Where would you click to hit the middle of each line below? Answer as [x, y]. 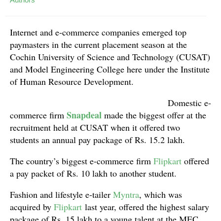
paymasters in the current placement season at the [98, 44]
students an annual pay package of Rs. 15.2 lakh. [97, 139]
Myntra [126, 194]
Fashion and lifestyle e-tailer [61, 194]
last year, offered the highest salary [146, 206]
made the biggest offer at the [155, 115]
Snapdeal [84, 115]
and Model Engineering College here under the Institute [110, 69]
